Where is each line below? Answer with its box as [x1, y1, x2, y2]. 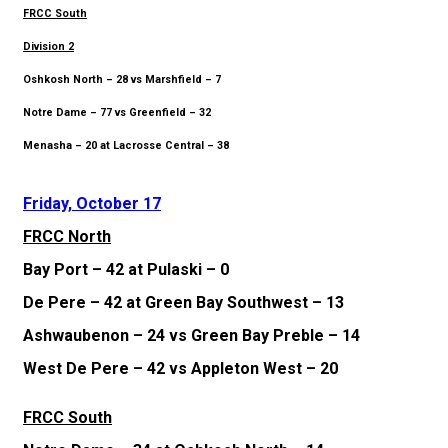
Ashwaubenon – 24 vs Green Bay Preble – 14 [23, 325, 360, 345]
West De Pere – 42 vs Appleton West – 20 [23, 358, 338, 378]
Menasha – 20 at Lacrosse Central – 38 [23, 138, 229, 152]
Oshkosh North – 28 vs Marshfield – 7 [23, 72, 221, 86]
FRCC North [23, 226, 111, 246]
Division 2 [23, 39, 74, 53]
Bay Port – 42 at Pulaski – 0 [23, 259, 229, 279]
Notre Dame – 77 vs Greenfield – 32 [23, 105, 211, 119]
